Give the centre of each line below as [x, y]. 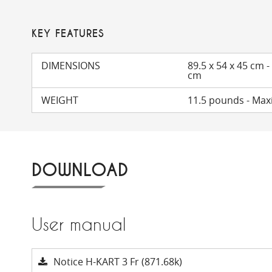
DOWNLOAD [80, 171]
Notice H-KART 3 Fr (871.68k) [118, 262]
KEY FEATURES [68, 34]
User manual [79, 224]
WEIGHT [60, 100]
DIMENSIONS [71, 66]
